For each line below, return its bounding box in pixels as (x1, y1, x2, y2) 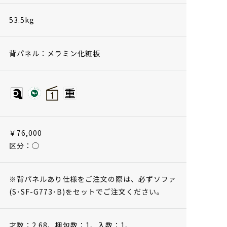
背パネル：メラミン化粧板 (9, 48, 100, 58)
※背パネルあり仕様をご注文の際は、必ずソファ (9, 173, 176, 184)
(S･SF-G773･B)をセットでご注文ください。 (9, 186, 164, 197)
